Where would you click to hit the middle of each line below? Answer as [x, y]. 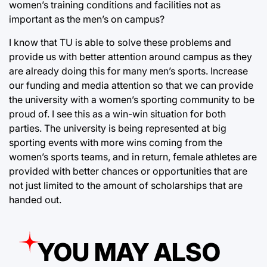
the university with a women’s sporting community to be [132, 100]
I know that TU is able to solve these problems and [120, 43]
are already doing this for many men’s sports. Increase [128, 71]
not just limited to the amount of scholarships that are [126, 186]
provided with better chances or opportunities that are [128, 171]
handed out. [35, 200]
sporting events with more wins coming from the [116, 143]
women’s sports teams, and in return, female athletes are [133, 157]
